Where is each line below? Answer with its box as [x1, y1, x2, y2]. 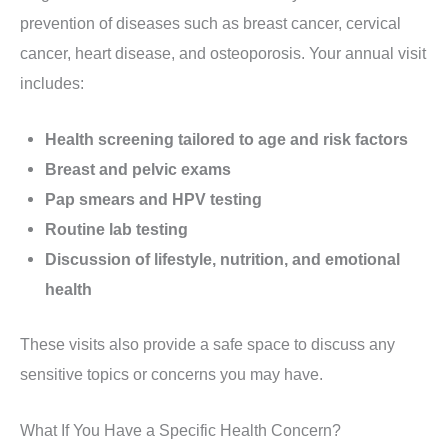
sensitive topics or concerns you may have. [20, 364, 323, 383]
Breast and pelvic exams [44, 160, 231, 179]
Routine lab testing [44, 220, 188, 239]
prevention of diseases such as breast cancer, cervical [20, 13, 401, 32]
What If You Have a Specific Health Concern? [20, 421, 341, 440]
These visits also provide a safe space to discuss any [20, 334, 395, 353]
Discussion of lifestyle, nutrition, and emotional [44, 250, 400, 269]
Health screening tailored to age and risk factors [44, 130, 408, 149]
